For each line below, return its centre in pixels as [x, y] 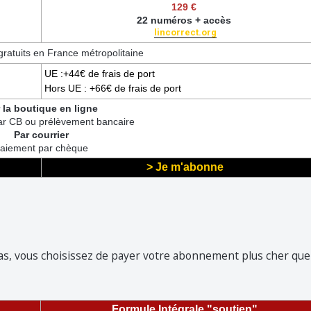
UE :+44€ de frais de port [101, 73]
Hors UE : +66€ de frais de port [113, 88]
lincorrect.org [185, 32]
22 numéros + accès [185, 20]
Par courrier [41, 134]
